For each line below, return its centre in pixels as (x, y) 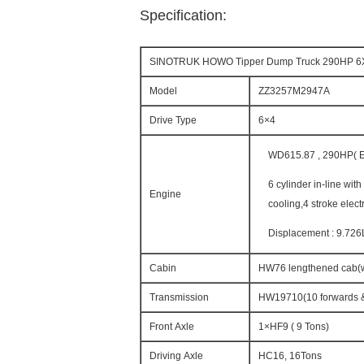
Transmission (179, 297)
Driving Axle (176, 356)
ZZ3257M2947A (294, 91)
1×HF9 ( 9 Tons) (294, 327)
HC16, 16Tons (290, 356)
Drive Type (173, 120)
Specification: (183, 15)
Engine (165, 194)
